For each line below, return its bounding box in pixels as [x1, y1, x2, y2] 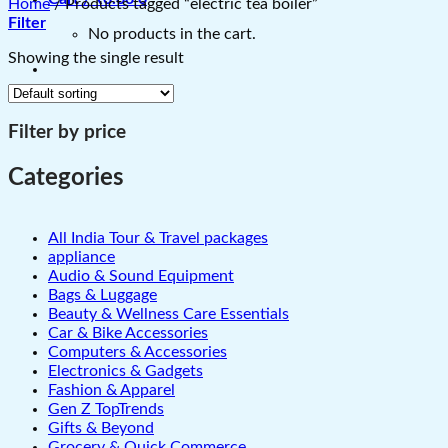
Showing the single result [8, 49, 184, 66]
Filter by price [8, 123, 126, 143]
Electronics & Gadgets [48, 363, 203, 380]
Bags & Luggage [48, 287, 157, 304]
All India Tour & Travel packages [48, 230, 268, 247]
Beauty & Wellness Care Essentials [48, 306, 289, 323]
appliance [48, 249, 115, 266]
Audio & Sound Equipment [48, 268, 234, 285]
